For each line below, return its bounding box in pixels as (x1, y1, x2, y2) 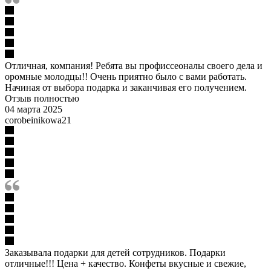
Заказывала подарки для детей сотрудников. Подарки (5, 247, 226, 258)
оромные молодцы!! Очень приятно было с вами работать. (5, 71, 247, 82)
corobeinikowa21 (5, 114, 71, 125)
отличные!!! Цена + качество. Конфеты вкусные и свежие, (5, 258, 246, 269)
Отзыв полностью (5, 93, 79, 103)
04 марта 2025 (5, 103, 62, 114)
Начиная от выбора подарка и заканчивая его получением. (5, 82, 247, 93)
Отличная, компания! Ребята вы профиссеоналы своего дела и (5, 60, 263, 71)
